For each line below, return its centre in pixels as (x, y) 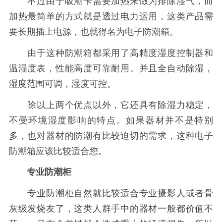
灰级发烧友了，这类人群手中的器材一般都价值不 (111, 209)
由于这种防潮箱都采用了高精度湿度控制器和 (111, 53)
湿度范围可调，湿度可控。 (62, 84)
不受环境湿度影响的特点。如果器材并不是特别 (111, 120)
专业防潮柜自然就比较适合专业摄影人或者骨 (111, 194)
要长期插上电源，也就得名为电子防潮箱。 (93, 32)
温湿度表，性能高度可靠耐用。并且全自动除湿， (111, 69)
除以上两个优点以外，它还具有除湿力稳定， (111, 105)
